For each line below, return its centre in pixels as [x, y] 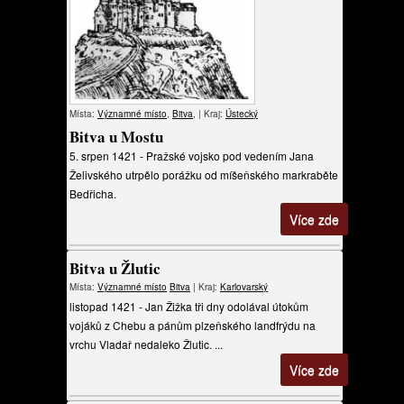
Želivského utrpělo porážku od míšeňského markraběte [204, 174]
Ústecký [242, 114]
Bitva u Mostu [116, 137]
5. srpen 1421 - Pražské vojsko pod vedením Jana [192, 156]
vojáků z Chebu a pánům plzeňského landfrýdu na [193, 325]
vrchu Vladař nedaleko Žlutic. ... [146, 344]
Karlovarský [244, 287]
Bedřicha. [93, 193]
